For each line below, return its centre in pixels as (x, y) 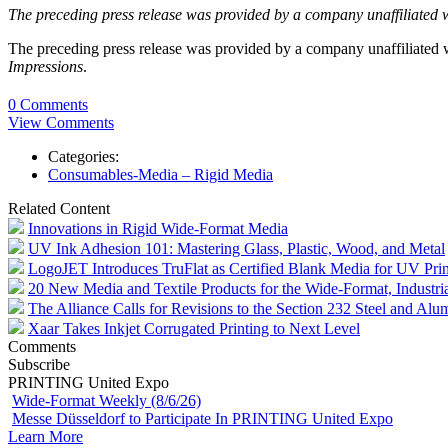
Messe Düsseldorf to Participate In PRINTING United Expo (202, 418)
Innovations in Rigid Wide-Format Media (158, 228)
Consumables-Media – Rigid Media (160, 174)
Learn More (45, 436)
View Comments (61, 122)
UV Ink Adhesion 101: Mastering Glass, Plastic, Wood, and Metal (236, 248)
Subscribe (39, 364)
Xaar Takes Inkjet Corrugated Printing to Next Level (194, 328)
